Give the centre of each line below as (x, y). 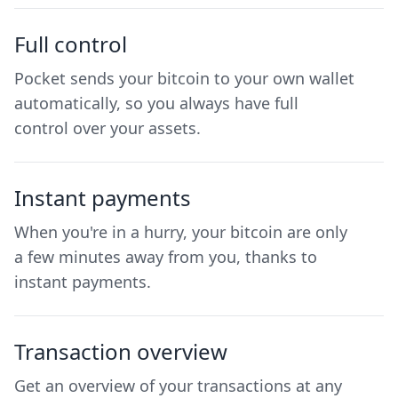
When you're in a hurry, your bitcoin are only (181, 231)
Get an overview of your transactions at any (178, 385)
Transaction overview (121, 351)
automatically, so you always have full (156, 103)
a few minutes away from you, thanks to (166, 256)
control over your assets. (107, 127)
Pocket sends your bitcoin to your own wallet (184, 78)
